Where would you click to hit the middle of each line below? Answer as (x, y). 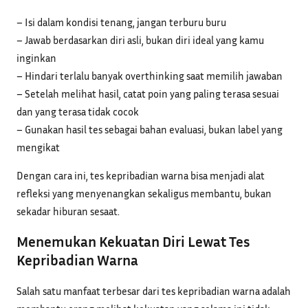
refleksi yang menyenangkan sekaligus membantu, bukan (144, 194)
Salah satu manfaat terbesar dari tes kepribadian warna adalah (154, 290)
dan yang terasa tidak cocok (78, 112)
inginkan (36, 58)
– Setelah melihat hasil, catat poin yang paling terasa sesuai (148, 94)
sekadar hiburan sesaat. (68, 211)
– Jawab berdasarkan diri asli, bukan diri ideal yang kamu (140, 40)
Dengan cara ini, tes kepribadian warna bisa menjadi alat (141, 176)
